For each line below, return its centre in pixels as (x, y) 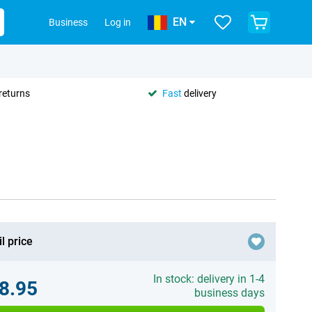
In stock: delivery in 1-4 (209, 279)
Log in (118, 22)
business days (229, 293)
